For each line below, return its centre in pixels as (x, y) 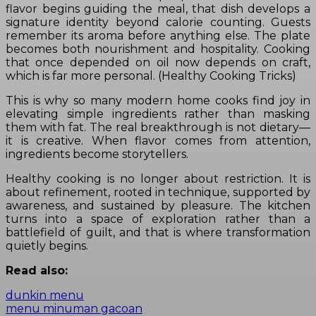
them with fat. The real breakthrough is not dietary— (158, 128)
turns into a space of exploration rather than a (158, 219)
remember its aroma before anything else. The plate (158, 36)
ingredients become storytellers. (97, 154)
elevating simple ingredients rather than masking (158, 114)
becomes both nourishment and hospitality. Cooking (158, 49)
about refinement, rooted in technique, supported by (158, 193)
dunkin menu (45, 296)
